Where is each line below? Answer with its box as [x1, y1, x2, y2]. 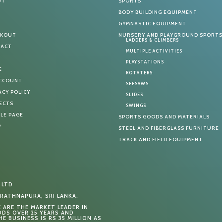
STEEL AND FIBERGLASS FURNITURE [118, 125, 220, 132]
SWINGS [126, 103, 147, 109]
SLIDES [126, 92, 144, 98]
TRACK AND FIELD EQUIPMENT [118, 136, 203, 143]
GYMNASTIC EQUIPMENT [118, 20, 187, 27]
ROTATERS [126, 70, 153, 76]
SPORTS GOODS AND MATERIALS [118, 113, 210, 120]
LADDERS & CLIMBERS [126, 37, 179, 43]
